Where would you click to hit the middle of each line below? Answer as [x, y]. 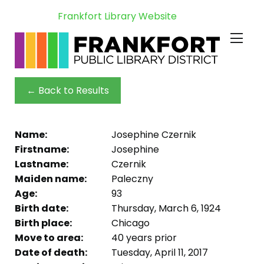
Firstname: [42, 149]
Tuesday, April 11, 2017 [159, 252]
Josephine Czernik [153, 134]
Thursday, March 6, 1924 [165, 208]
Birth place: [43, 223]
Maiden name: [51, 179]
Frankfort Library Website [117, 16]
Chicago [129, 223]
